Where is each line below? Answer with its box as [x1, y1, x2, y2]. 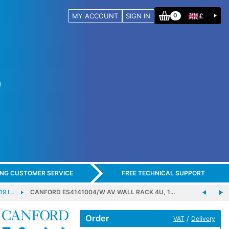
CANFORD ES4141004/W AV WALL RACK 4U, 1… [30, 188, 175, 196]
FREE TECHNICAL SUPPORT [121, 169, 205, 177]
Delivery [191, 214, 215, 222]
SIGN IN [126, 11, 151, 20]
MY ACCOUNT [72, 11, 119, 20]
